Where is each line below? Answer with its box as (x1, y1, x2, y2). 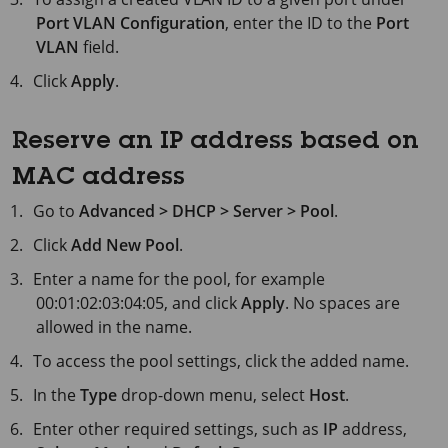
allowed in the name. (36, 315, 192, 338)
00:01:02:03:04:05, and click (36, 291, 241, 314)
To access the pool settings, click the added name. (33, 349, 410, 372)
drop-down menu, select (117, 383, 310, 406)
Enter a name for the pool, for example (33, 267, 326, 290)
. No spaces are (285, 291, 400, 314)
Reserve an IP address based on (12, 130, 419, 155)
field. (79, 35, 119, 58)
